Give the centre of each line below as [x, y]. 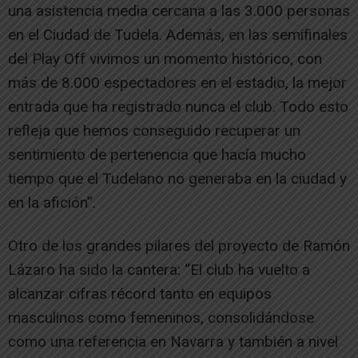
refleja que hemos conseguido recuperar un [154, 130]
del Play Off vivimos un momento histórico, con [165, 58]
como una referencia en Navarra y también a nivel [173, 341]
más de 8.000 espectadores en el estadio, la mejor [177, 82]
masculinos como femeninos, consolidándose [161, 317]
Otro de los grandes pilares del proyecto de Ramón [179, 245]
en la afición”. [52, 202]
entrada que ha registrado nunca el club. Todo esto [178, 106]
